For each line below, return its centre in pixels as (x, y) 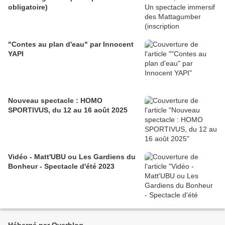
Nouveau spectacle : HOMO (55, 100)
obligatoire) (28, 7)
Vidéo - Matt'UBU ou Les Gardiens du (72, 156)
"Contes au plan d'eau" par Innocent (71, 44)
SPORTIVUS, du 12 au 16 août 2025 (68, 110)
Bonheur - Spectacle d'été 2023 (61, 166)
